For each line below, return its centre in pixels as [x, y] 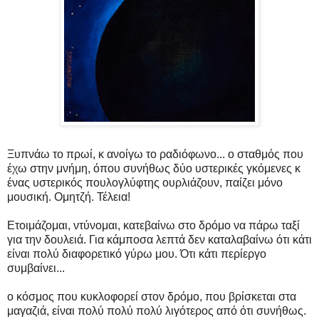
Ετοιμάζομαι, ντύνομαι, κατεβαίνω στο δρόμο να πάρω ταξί [153, 225]
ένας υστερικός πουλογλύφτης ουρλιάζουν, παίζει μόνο [145, 182]
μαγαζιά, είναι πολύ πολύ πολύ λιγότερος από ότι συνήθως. [157, 310]
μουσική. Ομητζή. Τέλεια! [69, 197]
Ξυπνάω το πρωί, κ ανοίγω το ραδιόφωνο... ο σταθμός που [155, 154]
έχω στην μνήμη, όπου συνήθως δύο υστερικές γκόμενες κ [154, 168]
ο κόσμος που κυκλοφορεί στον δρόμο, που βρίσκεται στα [152, 296]
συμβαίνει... [36, 268]
